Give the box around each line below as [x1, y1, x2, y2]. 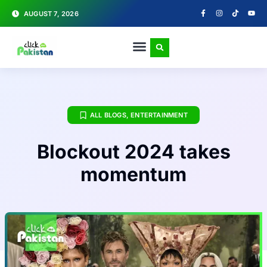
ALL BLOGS [90, 111, 126, 119]
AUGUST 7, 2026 [24, 9, 79, 18]
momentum [80, 163, 187, 186]
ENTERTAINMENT [131, 111, 188, 119]
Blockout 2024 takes [36, 140, 231, 163]
